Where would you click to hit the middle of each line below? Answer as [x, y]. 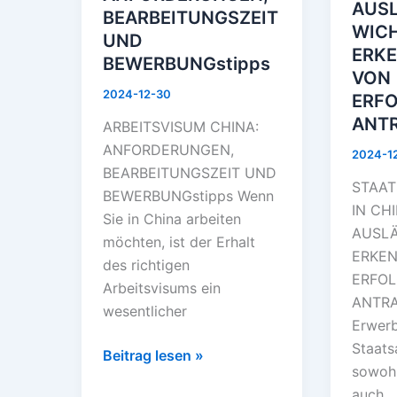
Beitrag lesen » [153, 356]
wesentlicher [145, 311]
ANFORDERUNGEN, [168, 150]
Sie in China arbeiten [172, 219]
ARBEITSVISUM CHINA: [181, 127]
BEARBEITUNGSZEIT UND [190, 173]
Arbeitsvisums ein [162, 288]
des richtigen [146, 265]
